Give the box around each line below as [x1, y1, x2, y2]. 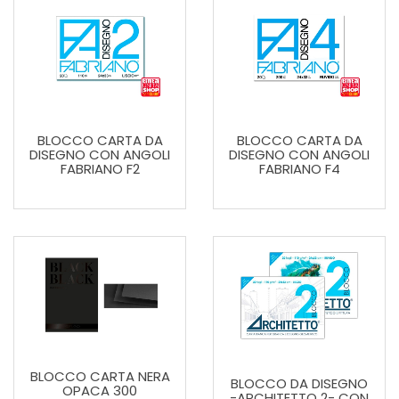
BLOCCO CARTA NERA [29, 367, 170, 386]
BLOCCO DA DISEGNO [231, 374, 368, 393]
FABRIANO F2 [60, 159, 140, 178]
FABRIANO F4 [258, 159, 340, 178]
